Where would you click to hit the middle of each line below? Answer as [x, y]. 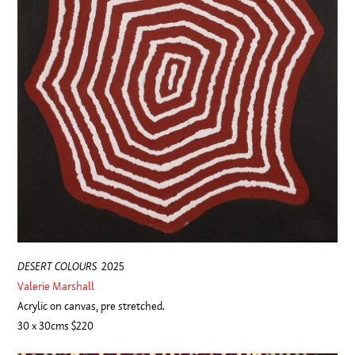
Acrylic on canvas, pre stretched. [92, 306]
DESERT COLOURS [57, 267]
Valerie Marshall [56, 286]
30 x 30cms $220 [56, 326]
